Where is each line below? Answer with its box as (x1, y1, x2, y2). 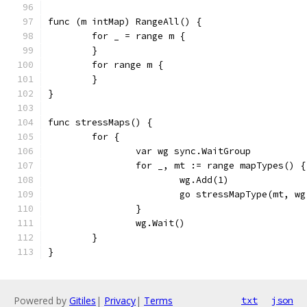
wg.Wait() (136, 217, 185, 229)
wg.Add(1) (180, 174, 229, 186)
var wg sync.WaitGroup (136, 145, 251, 157)
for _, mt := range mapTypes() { (136, 160, 306, 171)
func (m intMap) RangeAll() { (48, 16, 201, 27)
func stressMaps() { (48, 116, 152, 128)
